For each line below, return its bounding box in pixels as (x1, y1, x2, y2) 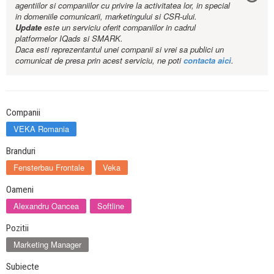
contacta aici (183, 54, 231, 67)
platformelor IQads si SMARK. (15, 32, 123, 45)
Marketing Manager (13, 239, 81, 251)
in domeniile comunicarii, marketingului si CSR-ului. (15, 10, 197, 23)
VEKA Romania (13, 123, 69, 135)
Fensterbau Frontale (13, 161, 84, 174)
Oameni (6, 184, 34, 196)
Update (15, 21, 42, 34)
